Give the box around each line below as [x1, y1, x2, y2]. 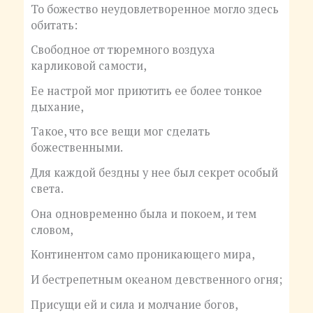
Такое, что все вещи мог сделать [30, 124, 210, 140]
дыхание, [30, 99, 84, 115]
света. [30, 181, 64, 197]
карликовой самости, [30, 58, 147, 74]
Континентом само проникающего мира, [30, 247, 255, 263]
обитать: [30, 17, 78, 33]
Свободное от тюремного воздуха [30, 42, 215, 58]
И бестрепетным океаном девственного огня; [30, 271, 282, 287]
